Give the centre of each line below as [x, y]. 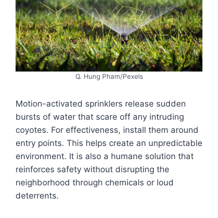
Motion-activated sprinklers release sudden [101, 104]
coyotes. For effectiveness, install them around [107, 130]
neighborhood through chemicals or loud [95, 183]
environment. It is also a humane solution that [105, 156]
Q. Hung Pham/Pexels [109, 77]
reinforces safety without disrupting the [92, 170]
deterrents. [37, 196]
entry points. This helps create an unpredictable [109, 143]
